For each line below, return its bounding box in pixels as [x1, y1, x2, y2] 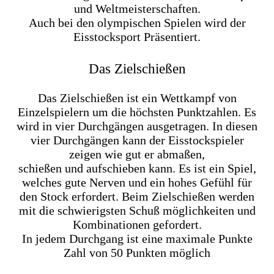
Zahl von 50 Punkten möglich [64, 245, 210, 259]
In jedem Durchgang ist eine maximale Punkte [21, 231, 253, 245]
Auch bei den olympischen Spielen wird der [28, 15, 246, 29]
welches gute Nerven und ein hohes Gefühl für [22, 175, 252, 189]
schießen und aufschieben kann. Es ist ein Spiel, [18, 161, 256, 175]
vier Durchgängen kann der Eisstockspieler [30, 133, 244, 147]
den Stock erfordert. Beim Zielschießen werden [20, 189, 254, 203]
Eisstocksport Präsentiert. [73, 29, 201, 43]
